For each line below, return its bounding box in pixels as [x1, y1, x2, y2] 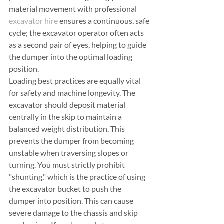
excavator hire [9, 15, 58, 25]
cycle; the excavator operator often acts [9, 27, 145, 37]
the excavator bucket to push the [9, 183, 123, 193]
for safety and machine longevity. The [9, 87, 137, 97]
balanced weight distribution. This [9, 123, 126, 133]
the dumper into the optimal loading [9, 51, 134, 61]
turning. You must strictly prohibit [9, 159, 126, 169]
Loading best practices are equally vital [9, 75, 142, 85]
